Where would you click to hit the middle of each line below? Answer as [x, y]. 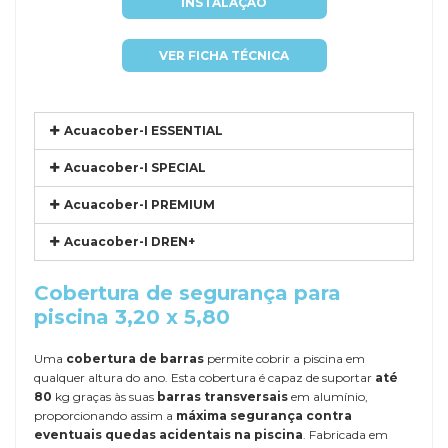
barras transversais [222, 396]
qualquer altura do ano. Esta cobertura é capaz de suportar [204, 377]
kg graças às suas [104, 396]
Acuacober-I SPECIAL [135, 167]
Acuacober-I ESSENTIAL [144, 130]
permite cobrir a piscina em [284, 358]
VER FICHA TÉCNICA [224, 55]
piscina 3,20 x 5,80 [132, 317]
